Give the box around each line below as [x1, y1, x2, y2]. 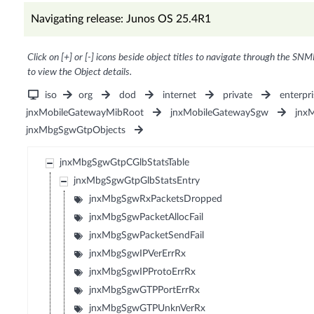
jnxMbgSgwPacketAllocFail [89, 212, 204, 223]
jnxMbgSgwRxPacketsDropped [89, 194, 223, 205]
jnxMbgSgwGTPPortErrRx [89, 285, 200, 296]
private [223, 90, 253, 101]
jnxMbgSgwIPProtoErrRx [89, 267, 196, 278]
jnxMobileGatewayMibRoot [25, 108, 144, 118]
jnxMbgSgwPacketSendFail [89, 231, 205, 241]
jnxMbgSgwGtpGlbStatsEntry [74, 176, 200, 186]
